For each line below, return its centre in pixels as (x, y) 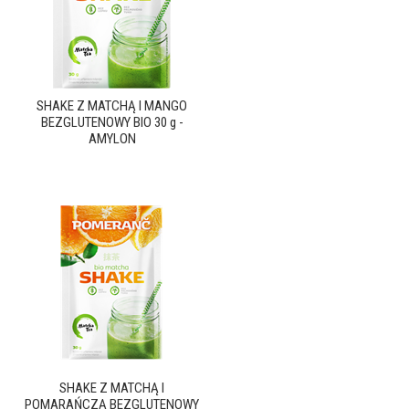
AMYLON (112, 139)
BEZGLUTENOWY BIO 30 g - (112, 122)
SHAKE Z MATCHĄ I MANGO (112, 106)
